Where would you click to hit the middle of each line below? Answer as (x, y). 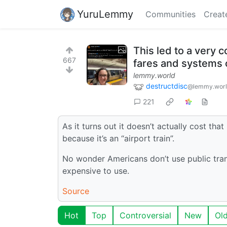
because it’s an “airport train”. (118, 138)
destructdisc (167, 86)
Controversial (145, 215)
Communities (171, 14)
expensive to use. (96, 171)
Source (76, 191)
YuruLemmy (105, 14)
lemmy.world (154, 75)
